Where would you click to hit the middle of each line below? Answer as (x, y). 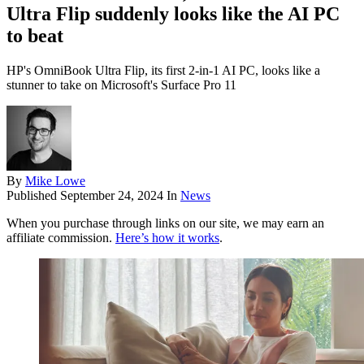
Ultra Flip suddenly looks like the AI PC (173, 14)
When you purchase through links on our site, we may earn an (165, 223)
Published (33, 196)
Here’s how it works (167, 238)
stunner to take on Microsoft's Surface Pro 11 (121, 85)
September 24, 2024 (112, 196)
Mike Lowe (55, 181)
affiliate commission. (61, 238)
